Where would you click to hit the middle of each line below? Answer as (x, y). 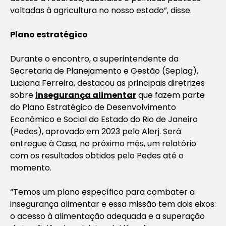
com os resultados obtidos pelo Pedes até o (97, 155)
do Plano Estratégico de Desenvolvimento (93, 107)
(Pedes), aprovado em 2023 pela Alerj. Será (96, 131)
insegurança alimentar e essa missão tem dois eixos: (113, 204)
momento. (31, 167)
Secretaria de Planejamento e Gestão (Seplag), (104, 71)
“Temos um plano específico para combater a (102, 192)
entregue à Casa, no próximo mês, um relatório (103, 143)
